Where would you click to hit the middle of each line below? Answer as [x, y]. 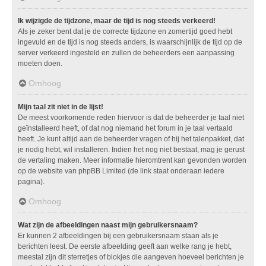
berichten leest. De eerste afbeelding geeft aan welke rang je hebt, [125, 247]
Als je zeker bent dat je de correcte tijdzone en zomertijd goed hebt [125, 32]
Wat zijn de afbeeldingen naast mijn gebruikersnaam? [108, 225]
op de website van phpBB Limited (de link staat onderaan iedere [121, 171]
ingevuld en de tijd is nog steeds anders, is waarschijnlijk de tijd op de [130, 42]
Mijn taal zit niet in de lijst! [61, 107]
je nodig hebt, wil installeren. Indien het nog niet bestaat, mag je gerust [131, 150]
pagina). [31, 182]
